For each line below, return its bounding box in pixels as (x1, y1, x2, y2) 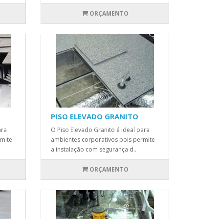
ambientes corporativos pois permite (51, 135, 155, 144)
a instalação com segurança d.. (51, 145, 137, 153)
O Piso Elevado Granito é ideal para (51, 126, 150, 134)
